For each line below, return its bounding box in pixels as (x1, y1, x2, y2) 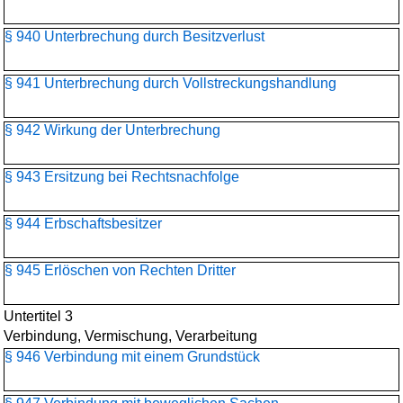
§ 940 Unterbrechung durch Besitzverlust (4, 29, 264, 44)
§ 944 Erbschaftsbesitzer (4, 216, 162, 231)
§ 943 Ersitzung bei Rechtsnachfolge (4, 169, 239, 184)
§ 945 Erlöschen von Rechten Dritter (4, 263, 236, 278)
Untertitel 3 (4, 309, 73, 324)
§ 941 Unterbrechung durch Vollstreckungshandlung (4, 76, 336, 91)
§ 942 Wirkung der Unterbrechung (4, 122, 220, 138)
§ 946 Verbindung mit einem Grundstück (4, 349, 260, 364)
